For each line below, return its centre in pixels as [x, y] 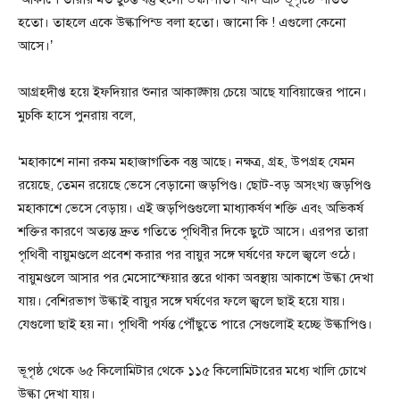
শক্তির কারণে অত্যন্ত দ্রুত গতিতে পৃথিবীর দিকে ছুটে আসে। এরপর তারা [193, 232]
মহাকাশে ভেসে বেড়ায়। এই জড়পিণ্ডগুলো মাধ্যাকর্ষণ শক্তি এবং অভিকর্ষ [191, 208]
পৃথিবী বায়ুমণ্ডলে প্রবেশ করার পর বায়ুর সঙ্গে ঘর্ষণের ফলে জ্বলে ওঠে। [187, 255]
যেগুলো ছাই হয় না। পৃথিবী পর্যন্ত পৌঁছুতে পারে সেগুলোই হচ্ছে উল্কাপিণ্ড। [195, 325]
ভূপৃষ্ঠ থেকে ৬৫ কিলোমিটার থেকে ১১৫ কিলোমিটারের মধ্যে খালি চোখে [192, 371]
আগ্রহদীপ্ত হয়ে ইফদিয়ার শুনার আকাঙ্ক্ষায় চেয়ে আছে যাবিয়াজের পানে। [192, 92]
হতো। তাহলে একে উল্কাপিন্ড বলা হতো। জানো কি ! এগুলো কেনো [182, 23]
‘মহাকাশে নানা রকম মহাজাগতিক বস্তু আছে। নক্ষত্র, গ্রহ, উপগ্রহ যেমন [186, 162]
